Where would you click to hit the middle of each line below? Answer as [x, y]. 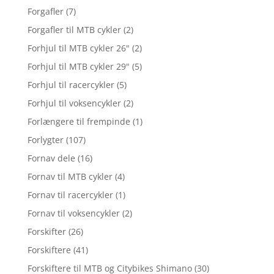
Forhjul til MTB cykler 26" [78, 48]
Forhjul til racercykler [71, 85]
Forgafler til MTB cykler [74, 30]
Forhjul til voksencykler [74, 103]
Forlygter [45, 140]
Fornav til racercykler [70, 195]
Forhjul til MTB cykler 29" [78, 67]
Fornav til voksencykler [73, 213]
